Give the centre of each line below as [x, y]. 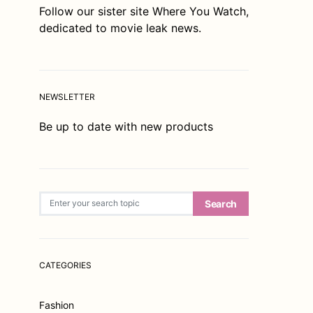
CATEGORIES [65, 265]
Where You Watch [199, 11]
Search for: [60, 196]
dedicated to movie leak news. [120, 28]
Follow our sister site [96, 11]
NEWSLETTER [67, 96]
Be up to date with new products [126, 126]
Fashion [57, 305]
